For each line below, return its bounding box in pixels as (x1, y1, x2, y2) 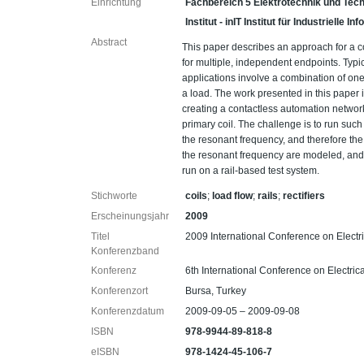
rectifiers (283, 190, 326, 201)
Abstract (91, 37, 127, 48)
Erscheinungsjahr (91, 210, 169, 222)
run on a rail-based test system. (182, 165, 320, 176)
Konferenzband (91, 245, 159, 257)
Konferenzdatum (91, 305, 164, 317)
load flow (212, 190, 253, 201)
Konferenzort (91, 285, 148, 297)
